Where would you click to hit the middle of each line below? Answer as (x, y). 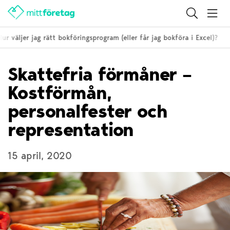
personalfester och (88, 111)
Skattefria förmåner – (100, 74)
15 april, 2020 (40, 156)
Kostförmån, (60, 93)
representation (71, 130)
